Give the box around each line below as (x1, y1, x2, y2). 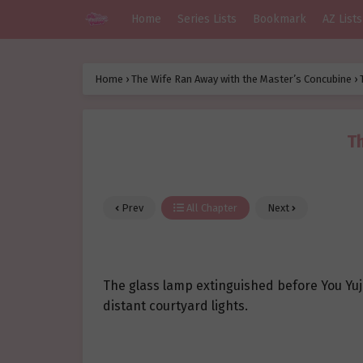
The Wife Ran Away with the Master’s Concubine (131, 73, 352, 86)
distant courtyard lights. (103, 298, 248, 314)
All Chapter (184, 202, 237, 215)
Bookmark (253, 12, 306, 26)
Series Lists (177, 12, 237, 26)
